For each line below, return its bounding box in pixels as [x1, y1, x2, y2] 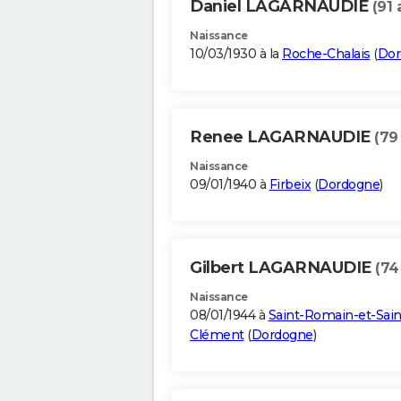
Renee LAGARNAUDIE [190, 127, 374, 148]
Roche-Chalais [282, 46, 371, 63]
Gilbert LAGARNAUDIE [190, 258, 375, 278]
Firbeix [269, 176, 311, 193]
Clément [190, 327, 244, 344]
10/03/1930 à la [190, 46, 282, 63]
